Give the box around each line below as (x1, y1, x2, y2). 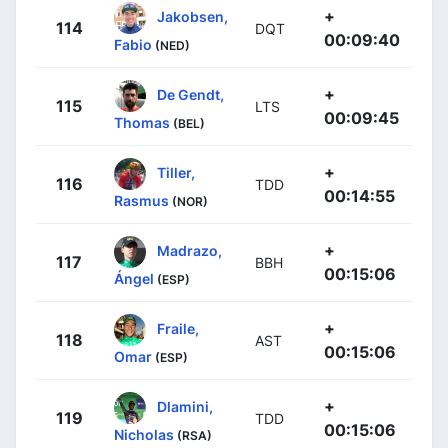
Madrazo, (157, 241, 222, 259)
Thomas (114, 113, 170, 131)
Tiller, (157, 163, 195, 181)
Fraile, (157, 319, 199, 337)
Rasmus (114, 191, 169, 209)
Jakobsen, (157, 7, 228, 25)
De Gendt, (157, 85, 224, 103)
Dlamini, (157, 397, 213, 415)
